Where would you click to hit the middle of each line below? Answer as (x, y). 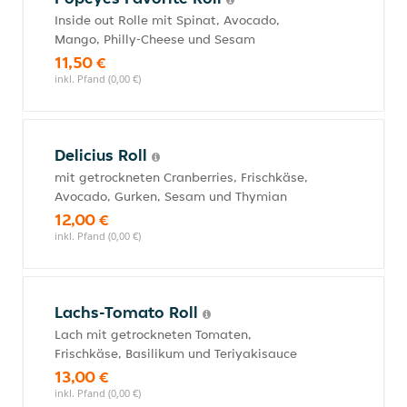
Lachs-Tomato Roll (129, 312)
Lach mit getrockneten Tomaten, (153, 334)
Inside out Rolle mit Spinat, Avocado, (167, 20)
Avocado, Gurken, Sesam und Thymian (171, 196)
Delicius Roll (103, 155)
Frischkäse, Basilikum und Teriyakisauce (176, 353)
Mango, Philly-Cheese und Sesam (155, 39)
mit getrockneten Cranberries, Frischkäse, (181, 177)
